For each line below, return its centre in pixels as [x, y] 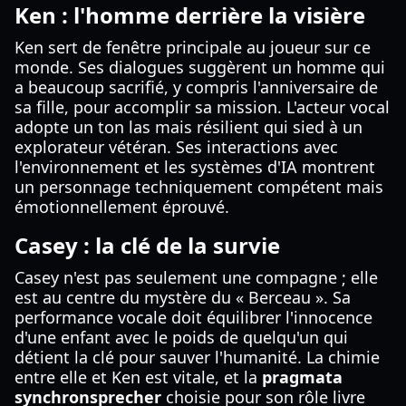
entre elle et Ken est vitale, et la [138, 377]
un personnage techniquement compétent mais [199, 187]
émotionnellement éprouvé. [122, 207]
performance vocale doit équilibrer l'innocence [193, 317]
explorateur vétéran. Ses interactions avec [176, 147]
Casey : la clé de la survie [147, 245]
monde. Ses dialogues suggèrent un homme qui [200, 67]
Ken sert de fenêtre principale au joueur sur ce [193, 47]
